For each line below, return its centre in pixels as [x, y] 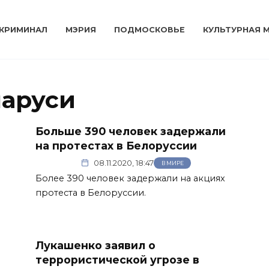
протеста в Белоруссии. [91, 192]
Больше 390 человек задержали [131, 131]
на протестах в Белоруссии [116, 146]
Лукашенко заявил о [95, 245]
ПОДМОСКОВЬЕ [150, 30]
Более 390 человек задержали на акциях [130, 178]
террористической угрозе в [117, 259]
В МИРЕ [172, 163]
